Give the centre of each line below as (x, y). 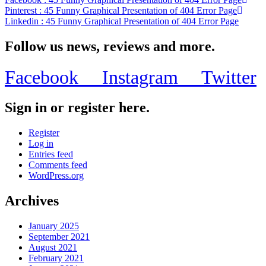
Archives (32, 201)
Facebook (53, 77)
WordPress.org (56, 176)
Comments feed (58, 165)
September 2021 (59, 237)
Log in (41, 144)
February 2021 (56, 258)
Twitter (229, 77)
